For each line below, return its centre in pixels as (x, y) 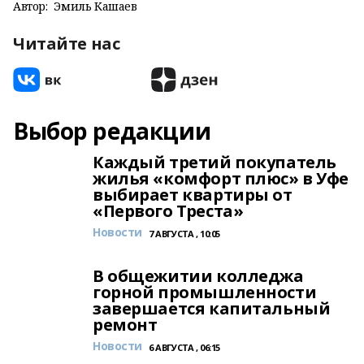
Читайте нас (67, 43)
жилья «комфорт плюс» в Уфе (221, 178)
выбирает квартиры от (193, 195)
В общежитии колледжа (198, 276)
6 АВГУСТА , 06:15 (184, 347)
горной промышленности (205, 292)
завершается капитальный (212, 308)
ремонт (125, 325)
